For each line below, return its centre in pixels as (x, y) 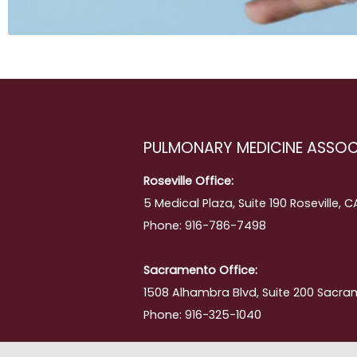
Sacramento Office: (200, 270)
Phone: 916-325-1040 (202, 314)
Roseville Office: (188, 180)
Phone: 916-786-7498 (205, 225)
